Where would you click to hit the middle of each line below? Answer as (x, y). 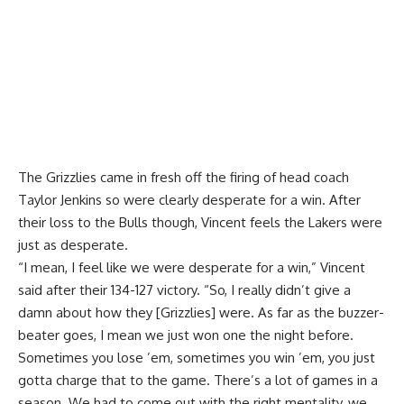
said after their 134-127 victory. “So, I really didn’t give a (184, 289)
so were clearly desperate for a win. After (231, 199)
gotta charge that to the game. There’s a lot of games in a (198, 380)
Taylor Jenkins (60, 199)
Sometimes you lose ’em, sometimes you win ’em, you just (197, 357)
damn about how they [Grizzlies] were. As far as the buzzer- (201, 312)
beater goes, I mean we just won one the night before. (186, 335)
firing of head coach (289, 177)
